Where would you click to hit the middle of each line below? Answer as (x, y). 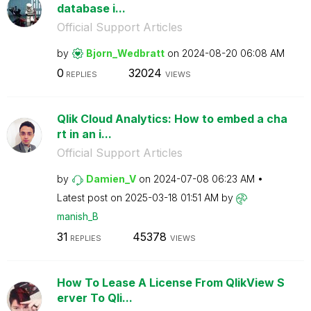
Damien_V (111, 179)
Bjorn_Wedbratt (125, 53)
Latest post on (91, 197)
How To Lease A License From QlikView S (170, 282)
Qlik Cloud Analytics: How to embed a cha (172, 119)
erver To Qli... (94, 297)
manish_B (77, 216)
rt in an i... (84, 134)
